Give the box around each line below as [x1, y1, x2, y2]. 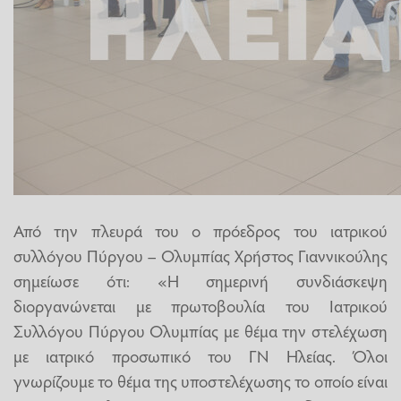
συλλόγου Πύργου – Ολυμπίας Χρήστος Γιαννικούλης [13, 243, 388, 268]
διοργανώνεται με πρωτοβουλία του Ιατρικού [13, 294, 388, 318]
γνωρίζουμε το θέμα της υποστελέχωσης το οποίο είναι [13, 369, 388, 393]
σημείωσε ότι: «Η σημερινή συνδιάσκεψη [13, 269, 388, 293]
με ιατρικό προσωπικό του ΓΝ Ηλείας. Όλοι [13, 344, 388, 368]
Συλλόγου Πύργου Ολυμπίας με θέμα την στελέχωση [13, 319, 388, 343]
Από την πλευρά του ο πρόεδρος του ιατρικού [13, 218, 388, 243]
